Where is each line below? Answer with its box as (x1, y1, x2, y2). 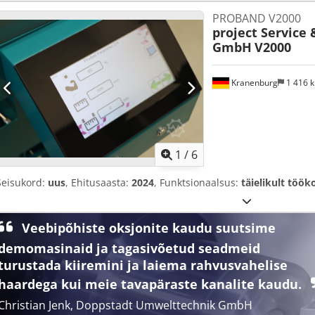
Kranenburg (229, 76, 278, 89)
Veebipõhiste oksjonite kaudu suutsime (18, 219, 276, 236)
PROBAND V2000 (212, 10, 301, 26)
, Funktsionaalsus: (154, 176, 241, 190)
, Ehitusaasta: (65, 176, 131, 190)
